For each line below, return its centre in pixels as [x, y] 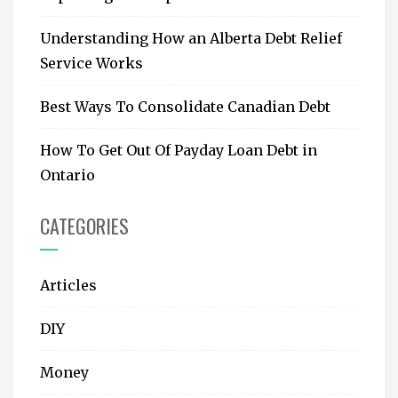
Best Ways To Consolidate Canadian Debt [185, 107]
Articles [68, 285]
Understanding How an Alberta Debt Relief [191, 38]
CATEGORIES [84, 226]
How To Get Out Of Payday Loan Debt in [179, 150]
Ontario [68, 175]
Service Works [92, 63]
